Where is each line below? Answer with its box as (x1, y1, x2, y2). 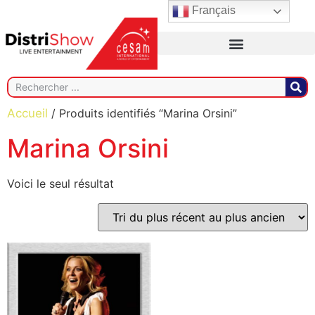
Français (189, 4, 236, 17)
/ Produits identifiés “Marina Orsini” (48, 105, 237, 120)
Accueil (7, 105, 48, 120)
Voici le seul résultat (7, 176, 114, 191)
